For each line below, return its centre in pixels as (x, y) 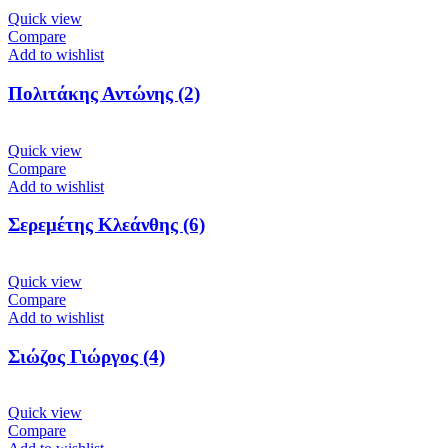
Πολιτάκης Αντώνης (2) (104, 93)
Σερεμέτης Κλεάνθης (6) (106, 225)
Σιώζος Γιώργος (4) (86, 356)
